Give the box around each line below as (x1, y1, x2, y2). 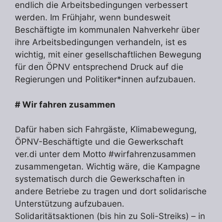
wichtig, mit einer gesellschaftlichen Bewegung (15, 50, 201, 60)
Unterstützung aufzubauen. (15, 199, 124, 209)
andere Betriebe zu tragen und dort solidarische (15, 186, 207, 197)
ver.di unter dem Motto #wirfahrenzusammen (15, 149, 196, 160)
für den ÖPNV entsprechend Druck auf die (15, 62, 183, 72)
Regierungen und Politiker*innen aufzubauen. (15, 74, 196, 85)
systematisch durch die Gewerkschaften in (15, 174, 185, 184)
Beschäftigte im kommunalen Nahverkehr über (15, 25, 200, 35)
